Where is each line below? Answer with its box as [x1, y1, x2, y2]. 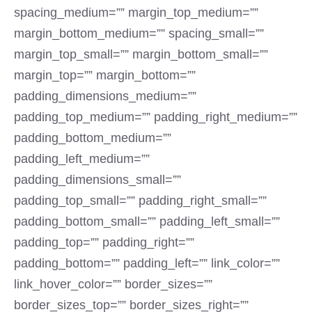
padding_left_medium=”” [14, 152, 150, 166]
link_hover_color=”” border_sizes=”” [14, 277, 212, 291]
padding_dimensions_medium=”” [14, 89, 196, 103]
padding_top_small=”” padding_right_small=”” [14, 194, 267, 208]
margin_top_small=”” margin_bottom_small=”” [14, 47, 268, 61]
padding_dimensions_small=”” [14, 173, 181, 187]
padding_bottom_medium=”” [14, 131, 171, 145]
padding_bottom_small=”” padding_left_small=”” [14, 214, 280, 228]
